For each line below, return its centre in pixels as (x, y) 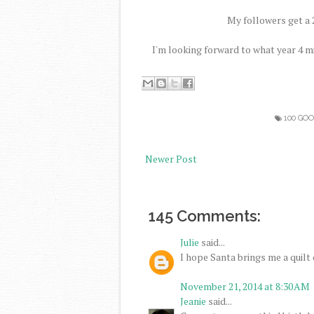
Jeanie (193, 301)
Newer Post (171, 158)
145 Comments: (205, 216)
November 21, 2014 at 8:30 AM (245, 287)
